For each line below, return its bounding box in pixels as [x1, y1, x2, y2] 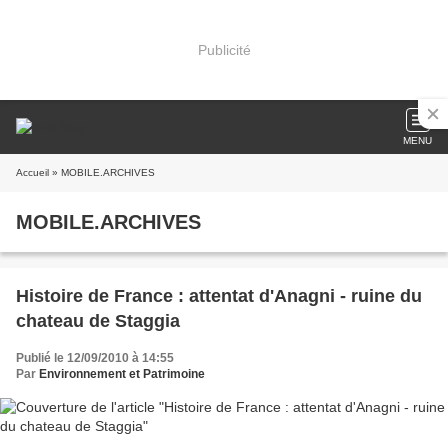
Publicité [197, 41, 251, 58]
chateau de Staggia [16, 311, 180, 331]
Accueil [16, 167, 49, 178]
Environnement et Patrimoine [39, 367, 205, 381]
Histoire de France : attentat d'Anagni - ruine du [16, 286, 422, 306]
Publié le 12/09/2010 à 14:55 [16, 351, 174, 365]
